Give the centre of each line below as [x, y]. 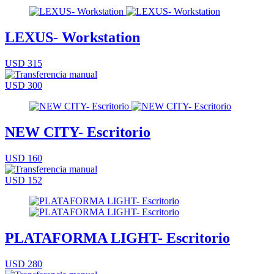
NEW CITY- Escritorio [78, 132]
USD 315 [24, 63]
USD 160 [24, 158]
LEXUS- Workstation [72, 38]
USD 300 [24, 85]
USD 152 [24, 180]
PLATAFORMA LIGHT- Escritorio [117, 238]
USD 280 [24, 264]
